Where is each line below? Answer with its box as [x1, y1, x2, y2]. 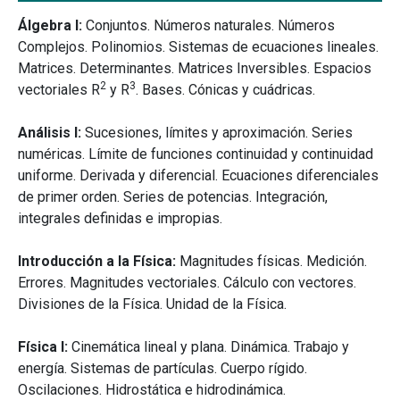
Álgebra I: [18, 17, 82, 35]
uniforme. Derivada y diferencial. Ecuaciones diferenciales [18, 167, 379, 185]
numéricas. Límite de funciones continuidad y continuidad [18, 146, 373, 163]
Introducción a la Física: [18, 253, 176, 271]
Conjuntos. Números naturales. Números [82, 17, 335, 35]
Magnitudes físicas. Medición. [176, 253, 367, 271]
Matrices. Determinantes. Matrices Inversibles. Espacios [18, 60, 371, 78]
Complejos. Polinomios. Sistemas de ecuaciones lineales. [18, 38, 379, 56]
